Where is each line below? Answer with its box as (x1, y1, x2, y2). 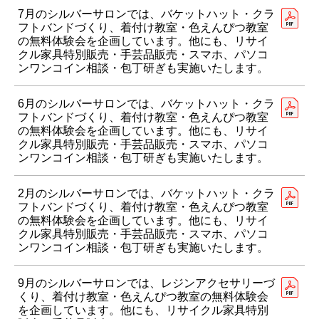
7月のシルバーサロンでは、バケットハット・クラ (18, 8, 275, 21)
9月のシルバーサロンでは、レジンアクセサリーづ (18, 277, 275, 290)
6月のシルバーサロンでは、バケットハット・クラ (18, 98, 275, 110)
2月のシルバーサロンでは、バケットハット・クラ (18, 187, 275, 200)
